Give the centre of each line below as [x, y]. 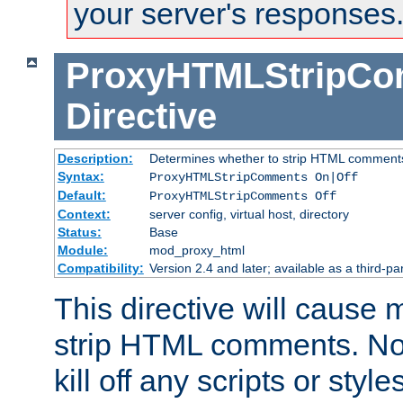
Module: [82, 250]
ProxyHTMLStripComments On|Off [253, 177]
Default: [81, 195]
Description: [95, 158]
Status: [79, 232]
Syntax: [81, 176]
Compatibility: [100, 268]
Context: [84, 214]
